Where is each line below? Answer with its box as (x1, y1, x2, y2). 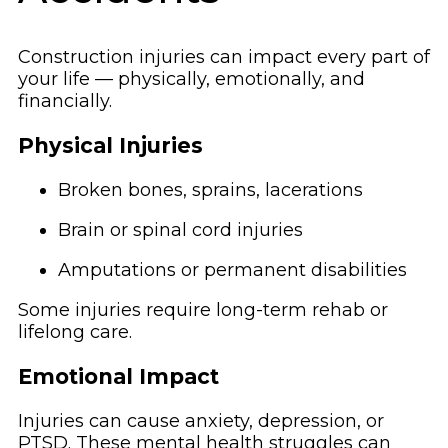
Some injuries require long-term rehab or (18, 298, 388, 321)
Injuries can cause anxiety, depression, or (18, 409, 384, 432)
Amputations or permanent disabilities (58, 258, 407, 281)
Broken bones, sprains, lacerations (58, 178, 363, 201)
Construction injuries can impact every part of (18, 45, 430, 68)
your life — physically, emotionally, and (18, 67, 365, 90)
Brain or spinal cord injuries (58, 218, 303, 241)
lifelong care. (18, 320, 132, 343)
